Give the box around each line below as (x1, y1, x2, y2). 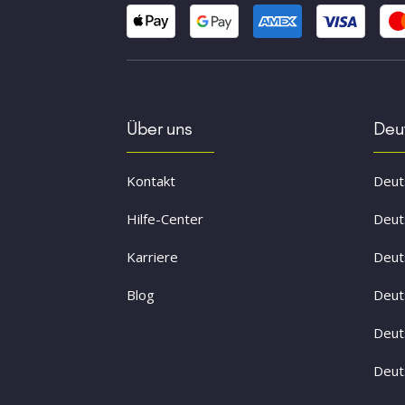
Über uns (126, 118, 193, 139)
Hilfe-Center (126, 210, 203, 228)
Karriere (126, 248, 178, 266)
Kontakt (126, 172, 175, 190)
